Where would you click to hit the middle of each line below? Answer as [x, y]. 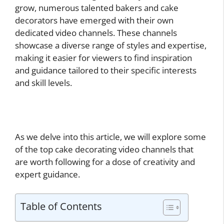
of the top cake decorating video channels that [104, 149]
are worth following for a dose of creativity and [105, 162]
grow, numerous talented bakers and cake [97, 7]
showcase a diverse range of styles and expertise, [111, 45]
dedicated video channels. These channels [96, 32]
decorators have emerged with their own [94, 20]
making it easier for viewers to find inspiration [103, 57]
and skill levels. [43, 82]
